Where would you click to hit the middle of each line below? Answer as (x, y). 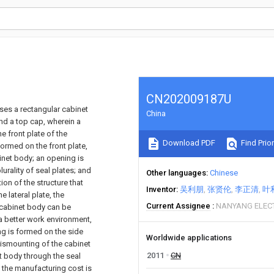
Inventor (161, 189)
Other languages (176, 173)
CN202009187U (189, 99)
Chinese (224, 173)
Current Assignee (178, 206)
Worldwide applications (189, 238)
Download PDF (188, 143)
